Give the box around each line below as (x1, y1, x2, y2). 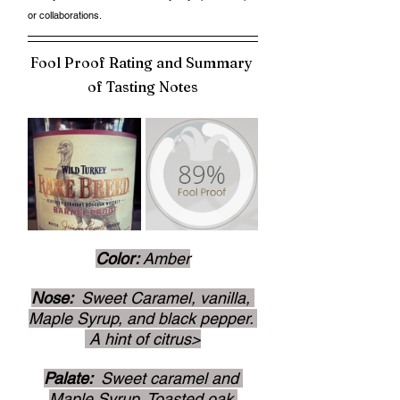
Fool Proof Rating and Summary (29, 54, 256, 71)
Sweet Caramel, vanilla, (77, 288, 254, 307)
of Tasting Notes (87, 78, 198, 96)
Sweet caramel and (96, 369, 243, 387)
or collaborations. (28, 9, 104, 21)
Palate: (43, 369, 96, 387)
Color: (96, 249, 143, 268)
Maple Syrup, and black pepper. (29, 309, 257, 328)
